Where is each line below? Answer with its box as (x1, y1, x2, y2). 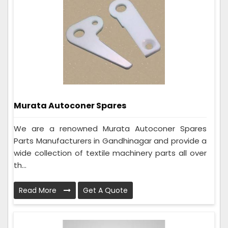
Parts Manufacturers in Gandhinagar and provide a (14, 135, 207, 146)
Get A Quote (83, 185, 128, 195)
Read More (19, 185, 59, 195)
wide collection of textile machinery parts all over (14, 147, 207, 158)
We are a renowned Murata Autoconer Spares (14, 123, 207, 134)
